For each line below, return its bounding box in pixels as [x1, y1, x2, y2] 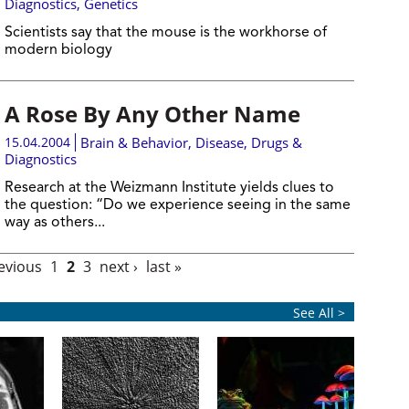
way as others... [4, 215, 105, 230]
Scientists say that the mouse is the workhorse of [4, 26, 327, 40]
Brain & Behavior [79, 133, 188, 152]
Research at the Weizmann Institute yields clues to [4, 181, 334, 195]
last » [145, 257, 182, 277]
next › [99, 257, 138, 277]
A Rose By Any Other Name [4, 99, 300, 129]
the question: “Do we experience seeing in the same [4, 198, 351, 213]
